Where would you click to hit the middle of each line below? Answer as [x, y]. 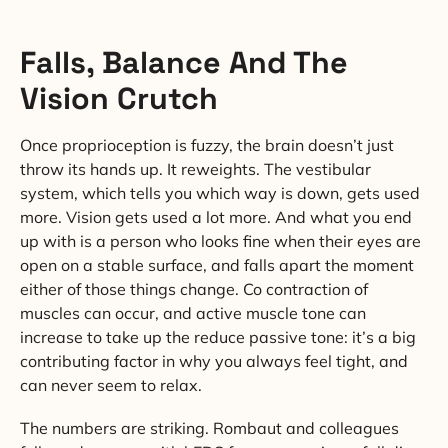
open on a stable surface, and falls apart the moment [217, 265]
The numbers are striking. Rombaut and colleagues [209, 428]
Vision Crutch [119, 99]
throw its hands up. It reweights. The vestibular [195, 169]
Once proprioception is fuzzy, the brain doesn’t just [207, 145]
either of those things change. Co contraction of [194, 289]
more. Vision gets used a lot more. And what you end [216, 217]
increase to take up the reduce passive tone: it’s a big [218, 337]
